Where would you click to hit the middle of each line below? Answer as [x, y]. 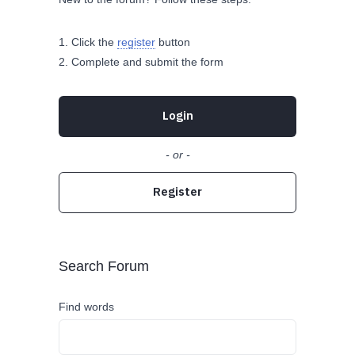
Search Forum [104, 266]
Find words [86, 307]
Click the [94, 42]
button [173, 42]
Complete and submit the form [147, 62]
